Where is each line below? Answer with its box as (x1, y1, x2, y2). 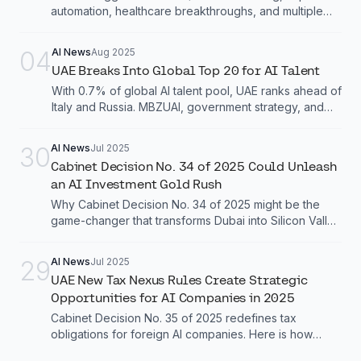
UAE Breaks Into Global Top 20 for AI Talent (52, 62, 321, 78)
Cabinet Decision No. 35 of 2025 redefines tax (51, 310, 297, 325)
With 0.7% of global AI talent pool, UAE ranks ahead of (52, 83, 342, 98)
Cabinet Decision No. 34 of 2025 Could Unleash (51, 158, 337, 174)
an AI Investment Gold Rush (51, 176, 222, 192)
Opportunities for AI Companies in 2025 (51, 289, 295, 305)
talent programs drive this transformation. (52, 115, 268, 130)
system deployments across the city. (51, 19, 243, 34)
